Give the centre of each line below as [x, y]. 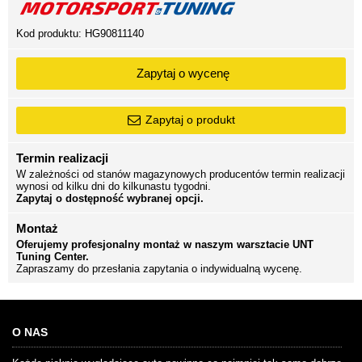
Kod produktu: [51, 33]
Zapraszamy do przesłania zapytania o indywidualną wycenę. [159, 268]
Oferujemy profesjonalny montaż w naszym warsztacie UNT [165, 244]
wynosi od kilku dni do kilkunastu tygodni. [114, 186]
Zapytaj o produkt [190, 119]
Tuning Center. [53, 256]
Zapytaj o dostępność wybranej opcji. [110, 198]
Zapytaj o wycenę [183, 73]
